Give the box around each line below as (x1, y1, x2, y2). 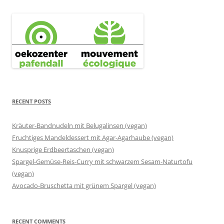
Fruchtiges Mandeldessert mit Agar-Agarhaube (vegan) (12, 132, 173, 142)
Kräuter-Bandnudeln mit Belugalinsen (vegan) (12, 120, 147, 130)
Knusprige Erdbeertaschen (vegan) (12, 144, 114, 154)
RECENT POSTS (12, 97, 51, 105)
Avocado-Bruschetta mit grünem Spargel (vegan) (12, 180, 156, 190)
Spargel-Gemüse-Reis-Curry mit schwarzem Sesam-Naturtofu (12, 156, 192, 166)
